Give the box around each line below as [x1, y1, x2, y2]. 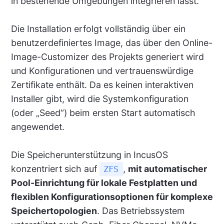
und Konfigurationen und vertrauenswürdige [10, 65, 193, 76]
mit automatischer [127, 163, 207, 174]
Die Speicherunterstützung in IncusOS [10, 149, 168, 160]
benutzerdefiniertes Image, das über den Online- [10, 37, 212, 48]
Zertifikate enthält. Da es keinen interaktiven [10, 79, 193, 90]
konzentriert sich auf [10, 163, 99, 174]
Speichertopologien [10, 205, 97, 216]
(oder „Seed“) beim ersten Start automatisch [10, 107, 195, 118]
